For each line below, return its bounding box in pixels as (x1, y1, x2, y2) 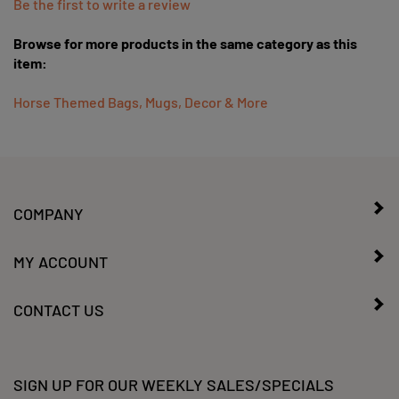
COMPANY (13, 197, 84, 216)
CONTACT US (13, 293, 104, 313)
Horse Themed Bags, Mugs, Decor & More (13, 86, 268, 103)
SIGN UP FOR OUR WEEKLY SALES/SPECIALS (13, 368, 334, 387)
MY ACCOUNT (13, 245, 108, 265)
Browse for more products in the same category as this (13, 28, 357, 45)
